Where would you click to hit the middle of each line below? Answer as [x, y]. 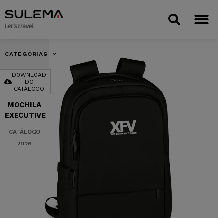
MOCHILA [24, 105]
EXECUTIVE [25, 115]
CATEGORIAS [26, 54]
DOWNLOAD [29, 75]
